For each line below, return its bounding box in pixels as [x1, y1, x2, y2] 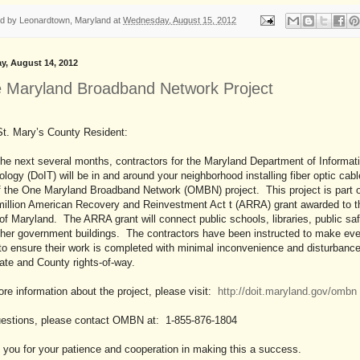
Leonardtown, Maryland [19, 14, 111, 25]
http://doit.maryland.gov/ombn [218, 285, 357, 298]
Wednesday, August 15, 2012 [123, 14, 236, 25]
